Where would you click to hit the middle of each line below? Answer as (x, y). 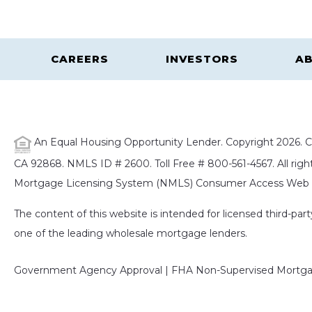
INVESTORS (202, 59)
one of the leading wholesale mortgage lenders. (131, 234)
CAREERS (80, 59)
